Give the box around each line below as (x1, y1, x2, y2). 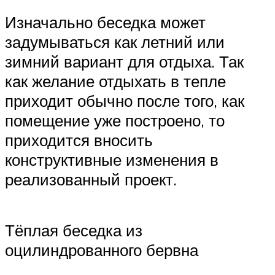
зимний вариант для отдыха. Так (5, 51, 244, 71)
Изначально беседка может (5, 12, 206, 32)
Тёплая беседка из (5, 220, 142, 240)
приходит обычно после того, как (5, 90, 244, 110)
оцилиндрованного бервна (5, 239, 198, 260)
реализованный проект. (5, 169, 177, 189)
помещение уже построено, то (5, 110, 225, 130)
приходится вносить (5, 130, 153, 150)
